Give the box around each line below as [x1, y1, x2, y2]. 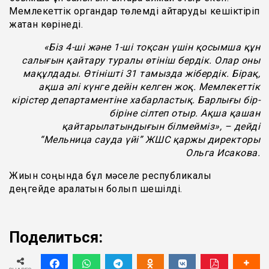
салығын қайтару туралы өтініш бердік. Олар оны [22, 55, 260, 67]
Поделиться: [9, 228, 103, 247]
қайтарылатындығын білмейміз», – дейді [61, 121, 260, 133]
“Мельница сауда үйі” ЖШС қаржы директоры [40, 134, 260, 146]
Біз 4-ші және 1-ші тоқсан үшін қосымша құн [49, 41, 260, 53]
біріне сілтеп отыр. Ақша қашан [109, 107, 260, 119]
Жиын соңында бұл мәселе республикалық [9, 170, 212, 182]
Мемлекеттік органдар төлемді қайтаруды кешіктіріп [9, 5, 260, 17]
